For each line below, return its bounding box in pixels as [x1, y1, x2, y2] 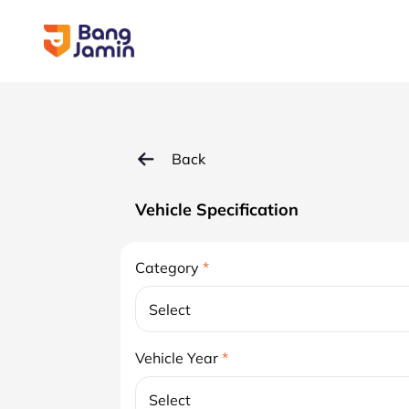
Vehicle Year [135, 349, 218, 367]
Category [135, 258, 199, 277]
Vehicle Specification [135, 199, 299, 220]
